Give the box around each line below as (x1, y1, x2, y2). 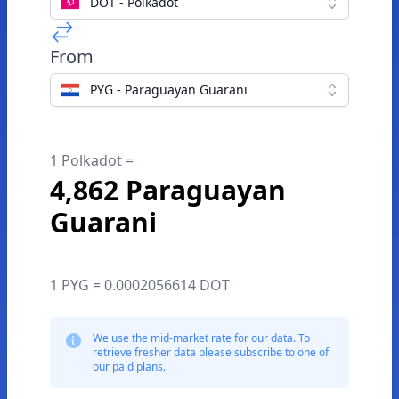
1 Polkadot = (50, 151, 134, 170)
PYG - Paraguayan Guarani (90, 81, 248, 98)
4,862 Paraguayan (50, 172, 286, 208)
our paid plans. (93, 359, 166, 374)
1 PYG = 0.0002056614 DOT (50, 275, 230, 295)
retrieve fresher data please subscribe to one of (93, 345, 329, 360)
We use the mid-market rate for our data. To (93, 330, 310, 346)
